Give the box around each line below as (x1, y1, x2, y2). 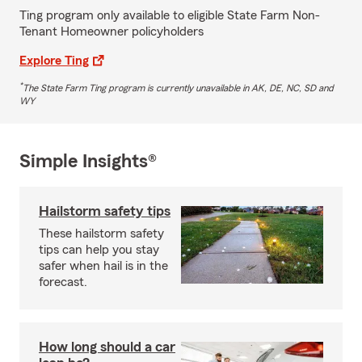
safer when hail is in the (39, 259, 168, 272)
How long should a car (39, 339, 175, 354)
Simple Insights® (19, 151, 157, 171)
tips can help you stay (39, 242, 159, 256)
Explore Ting (19, 53, 89, 67)
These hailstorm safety (39, 226, 164, 240)
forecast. (39, 275, 87, 288)
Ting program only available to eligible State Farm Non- (19, 8, 320, 22)
